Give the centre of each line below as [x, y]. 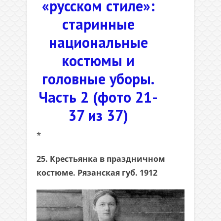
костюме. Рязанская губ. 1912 [97, 173]
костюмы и [98, 60]
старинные [98, 24]
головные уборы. [98, 79]
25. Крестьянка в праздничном [101, 159]
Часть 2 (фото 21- [98, 97]
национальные [98, 42]
